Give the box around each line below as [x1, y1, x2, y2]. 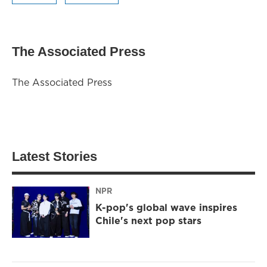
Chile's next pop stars [95, 214, 201, 228]
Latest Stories [12, 148, 97, 164]
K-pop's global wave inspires [95, 201, 237, 215]
